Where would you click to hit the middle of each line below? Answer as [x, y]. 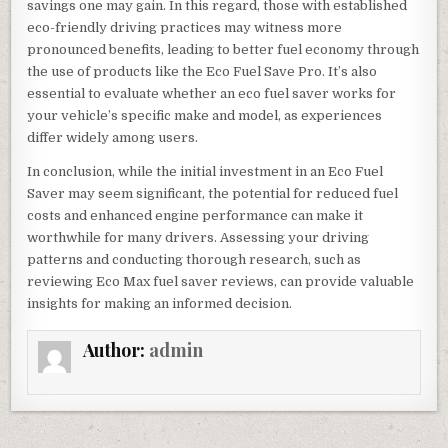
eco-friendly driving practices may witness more [185, 27]
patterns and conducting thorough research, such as [194, 259]
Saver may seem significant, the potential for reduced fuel [213, 193]
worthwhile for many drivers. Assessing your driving [198, 237]
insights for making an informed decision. [160, 303]
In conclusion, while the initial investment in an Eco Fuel [205, 171]
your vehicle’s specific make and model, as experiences [205, 115]
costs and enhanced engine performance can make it [195, 215]
